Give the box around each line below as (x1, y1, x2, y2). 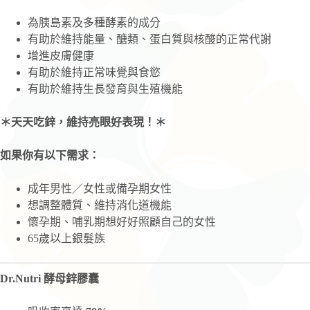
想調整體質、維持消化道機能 (28, 199, 172, 211)
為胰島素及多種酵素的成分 (28, 16, 161, 28)
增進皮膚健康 (28, 49, 94, 62)
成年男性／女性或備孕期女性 (28, 182, 172, 194)
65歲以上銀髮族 (28, 232, 105, 244)
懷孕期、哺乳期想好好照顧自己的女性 (28, 215, 216, 228)
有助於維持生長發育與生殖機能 (28, 82, 183, 95)
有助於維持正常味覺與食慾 (28, 66, 161, 78)
